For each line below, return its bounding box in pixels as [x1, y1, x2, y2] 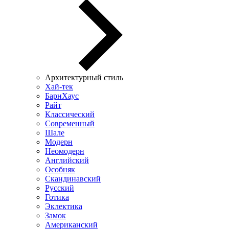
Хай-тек [45, 82, 73, 91]
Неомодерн [45, 146, 84, 155]
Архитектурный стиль [45, 73, 123, 82]
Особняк [45, 165, 75, 174]
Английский [45, 155, 89, 165]
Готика [45, 192, 69, 201]
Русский [45, 183, 74, 192]
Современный [45, 119, 95, 128]
